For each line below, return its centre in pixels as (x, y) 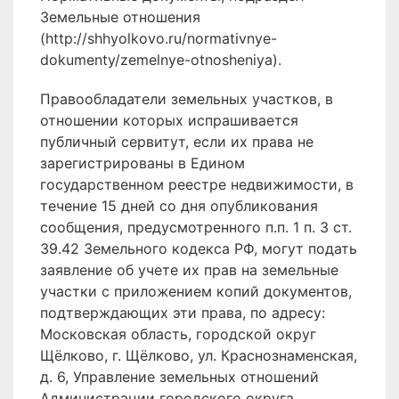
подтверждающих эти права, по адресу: (183, 313)
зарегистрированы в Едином (142, 163)
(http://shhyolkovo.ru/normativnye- (159, 38)
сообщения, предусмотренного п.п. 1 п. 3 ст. (196, 227)
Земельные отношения (120, 17)
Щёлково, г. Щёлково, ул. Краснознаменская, (199, 355)
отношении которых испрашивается (169, 120)
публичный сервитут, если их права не (177, 142)
